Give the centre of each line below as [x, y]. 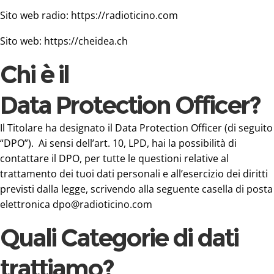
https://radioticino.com [124, 15]
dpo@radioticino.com [102, 204]
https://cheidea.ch [86, 41]
